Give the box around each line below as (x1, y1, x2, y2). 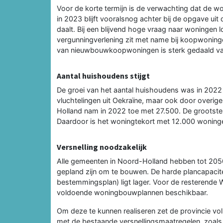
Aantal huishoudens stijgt (57, 70, 150, 81)
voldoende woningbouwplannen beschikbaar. (57, 188, 208, 197)
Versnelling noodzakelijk (57, 141, 147, 152)
